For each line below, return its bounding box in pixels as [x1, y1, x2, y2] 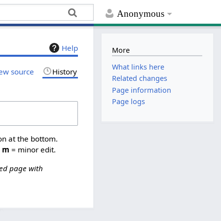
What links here [112, 62, 165, 72]
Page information [112, 85, 172, 95]
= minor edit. [9, 144, 56, 154]
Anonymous [117, 8, 165, 19]
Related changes [112, 74, 168, 83]
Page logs [112, 96, 146, 106]
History [52, 66, 77, 76]
